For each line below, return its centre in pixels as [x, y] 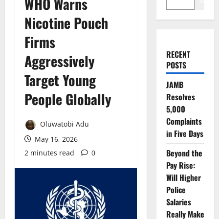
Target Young [60, 80]
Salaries [178, 202]
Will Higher [183, 177]
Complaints [184, 121]
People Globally [68, 99]
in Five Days [185, 133]
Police [176, 190]
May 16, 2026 [55, 139]
